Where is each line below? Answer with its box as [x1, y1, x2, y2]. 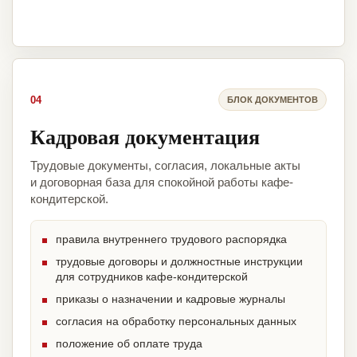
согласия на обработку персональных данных [56, 315, 296, 328]
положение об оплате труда [56, 337, 202, 351]
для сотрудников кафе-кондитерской [56, 270, 248, 284]
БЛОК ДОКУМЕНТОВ [227, 94, 318, 104]
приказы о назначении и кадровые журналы [56, 292, 285, 306]
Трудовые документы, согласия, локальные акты [30, 159, 300, 173]
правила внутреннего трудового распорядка [56, 233, 287, 246]
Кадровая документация [30, 121, 260, 152]
